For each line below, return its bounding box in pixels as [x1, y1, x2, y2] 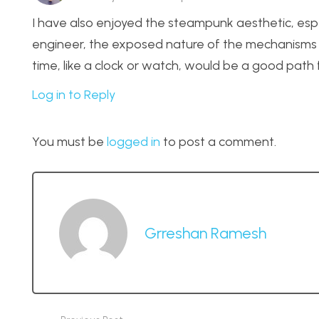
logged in [107, 134, 160, 150]
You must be [32, 134, 107, 150]
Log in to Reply [32, 87, 115, 103]
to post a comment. [160, 134, 276, 150]
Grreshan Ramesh [145, 224, 266, 243]
